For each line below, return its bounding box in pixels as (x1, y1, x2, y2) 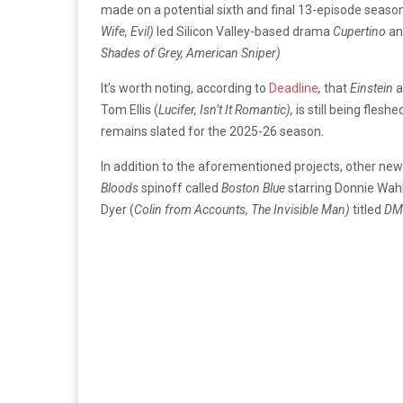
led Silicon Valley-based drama (157, 23, 333, 39)
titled (350, 201, 384, 217)
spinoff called (141, 180, 221, 195)
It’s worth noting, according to (101, 80, 269, 95)
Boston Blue (221, 180, 288, 195)
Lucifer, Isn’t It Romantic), (158, 102, 293, 117)
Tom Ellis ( (101, 102, 158, 117)
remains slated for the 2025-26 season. (101, 123, 324, 139)
